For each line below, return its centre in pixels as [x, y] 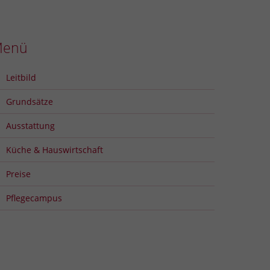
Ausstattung [30, 125]
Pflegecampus [34, 198]
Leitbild [21, 77]
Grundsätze [29, 101]
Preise [18, 174]
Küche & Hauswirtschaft [54, 149]
